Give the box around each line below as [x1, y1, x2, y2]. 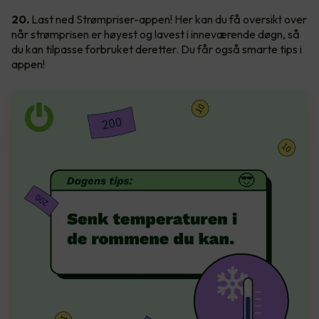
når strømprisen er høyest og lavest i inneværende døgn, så [11, 26, 300, 41]
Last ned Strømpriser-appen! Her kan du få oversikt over [29, 11, 307, 26]
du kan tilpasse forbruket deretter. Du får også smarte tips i [11, 41, 302, 56]
